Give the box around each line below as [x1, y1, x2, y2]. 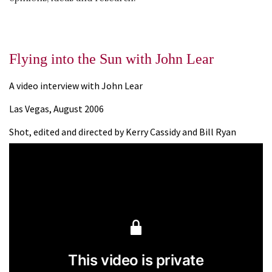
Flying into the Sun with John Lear [9, 50, 214, 67]
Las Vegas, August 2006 [9, 102, 104, 115]
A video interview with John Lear [9, 79, 143, 92]
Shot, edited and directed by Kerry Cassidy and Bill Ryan [9, 125, 236, 138]
